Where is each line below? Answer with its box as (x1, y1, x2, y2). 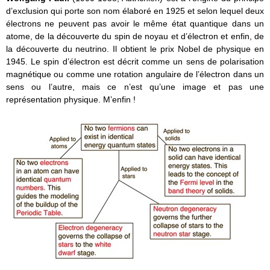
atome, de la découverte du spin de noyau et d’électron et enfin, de (6, 31, 264, 41)
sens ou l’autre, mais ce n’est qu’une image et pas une (6, 81, 264, 92)
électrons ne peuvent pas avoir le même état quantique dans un (6, 18, 264, 28)
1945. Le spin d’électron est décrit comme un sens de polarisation (6, 56, 264, 66)
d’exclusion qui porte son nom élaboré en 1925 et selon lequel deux (6, 5, 264, 16)
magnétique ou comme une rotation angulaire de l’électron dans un (6, 69, 264, 79)
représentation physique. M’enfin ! (6, 94, 136, 104)
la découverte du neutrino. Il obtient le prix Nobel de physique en (6, 43, 264, 54)
